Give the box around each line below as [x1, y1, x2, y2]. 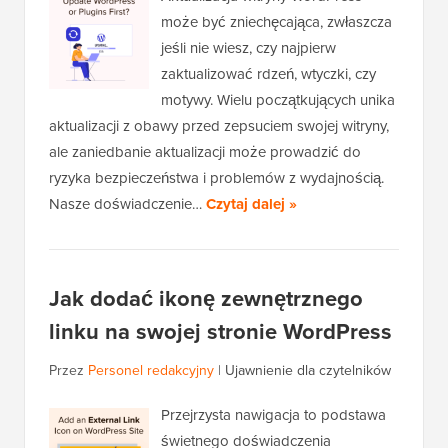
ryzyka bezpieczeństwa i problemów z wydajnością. [49, 167, 384, 190]
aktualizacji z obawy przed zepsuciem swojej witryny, [49, 115, 389, 138]
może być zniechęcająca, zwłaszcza [161, 11, 392, 34]
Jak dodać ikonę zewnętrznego [49, 282, 363, 316]
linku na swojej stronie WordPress [49, 315, 392, 349]
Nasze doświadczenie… [49, 193, 206, 216]
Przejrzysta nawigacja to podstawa [161, 404, 386, 427]
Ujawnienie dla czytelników [225, 360, 391, 382]
